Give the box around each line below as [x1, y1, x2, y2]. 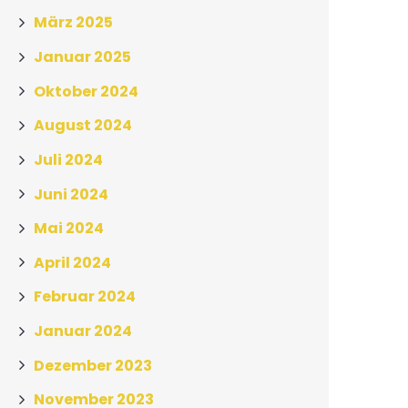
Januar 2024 [34, 320, 132, 342]
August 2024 [34, 114, 132, 136]
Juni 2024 [34, 183, 108, 205]
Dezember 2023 [34, 354, 152, 376]
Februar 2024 [34, 285, 136, 307]
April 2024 [34, 251, 111, 273]
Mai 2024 [34, 217, 104, 239]
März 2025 [34, 12, 113, 34]
